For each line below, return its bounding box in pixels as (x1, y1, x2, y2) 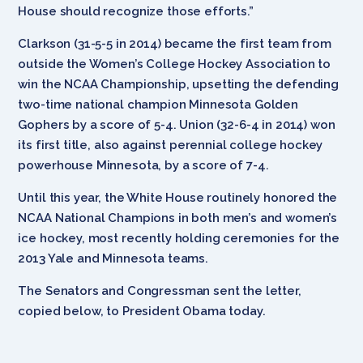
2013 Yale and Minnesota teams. (18, 250, 208, 266)
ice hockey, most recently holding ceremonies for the (18, 230, 340, 246)
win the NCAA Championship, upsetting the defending (18, 76, 339, 92)
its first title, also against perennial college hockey (18, 137, 323, 152)
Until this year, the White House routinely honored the (18, 190, 338, 205)
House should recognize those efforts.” (18, 3, 254, 19)
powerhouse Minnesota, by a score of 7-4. (18, 157, 269, 173)
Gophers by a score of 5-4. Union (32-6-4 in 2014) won (18, 117, 335, 132)
